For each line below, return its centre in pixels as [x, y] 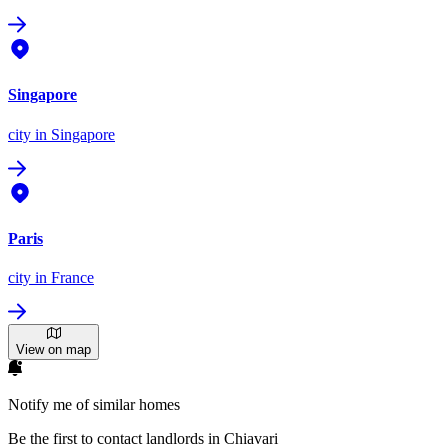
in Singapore [73, 134]
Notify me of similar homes [94, 405]
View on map [53, 350]
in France [62, 278]
